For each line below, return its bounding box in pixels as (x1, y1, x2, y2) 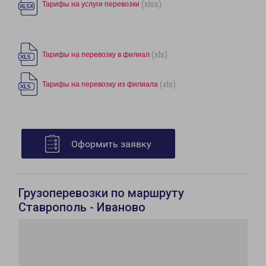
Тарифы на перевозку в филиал (42, 50, 150, 59)
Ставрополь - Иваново (18, 200, 145, 215)
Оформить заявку (71, 138, 151, 150)
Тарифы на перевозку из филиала (42, 80, 158, 89)
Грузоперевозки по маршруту (18, 186, 184, 201)
